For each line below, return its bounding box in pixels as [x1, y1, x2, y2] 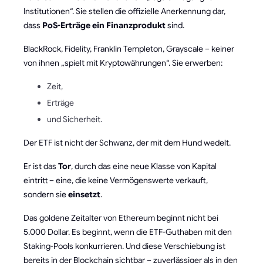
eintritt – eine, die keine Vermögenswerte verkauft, [23, 175, 208, 186]
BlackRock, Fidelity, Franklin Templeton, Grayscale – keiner [23, 43, 234, 55]
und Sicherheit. [47, 114, 102, 125]
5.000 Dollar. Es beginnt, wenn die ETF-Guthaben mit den [23, 227, 232, 238]
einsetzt [68, 189, 100, 200]
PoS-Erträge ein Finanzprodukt [42, 20, 166, 31]
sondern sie [23, 189, 68, 200]
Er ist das [23, 161, 58, 172]
